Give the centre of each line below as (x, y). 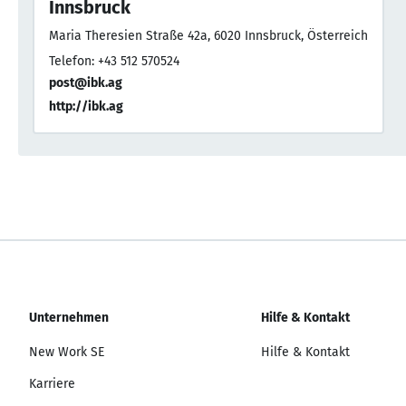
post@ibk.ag (86, 83)
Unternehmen (69, 318)
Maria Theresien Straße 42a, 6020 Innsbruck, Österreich (208, 36)
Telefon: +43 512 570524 (114, 62)
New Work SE (67, 353)
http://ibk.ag (86, 107)
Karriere (52, 384)
